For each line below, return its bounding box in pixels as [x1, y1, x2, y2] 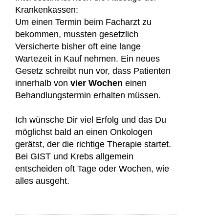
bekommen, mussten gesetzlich [15, 29, 138, 39]
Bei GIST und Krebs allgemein [15, 151, 133, 161]
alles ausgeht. [15, 175, 69, 186]
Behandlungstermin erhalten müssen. [15, 90, 161, 100]
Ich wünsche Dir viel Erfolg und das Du [15, 114, 166, 125]
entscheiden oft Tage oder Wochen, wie [15, 163, 169, 174]
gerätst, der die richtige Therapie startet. [15, 139, 171, 149]
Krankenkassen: [15, 4, 78, 15]
